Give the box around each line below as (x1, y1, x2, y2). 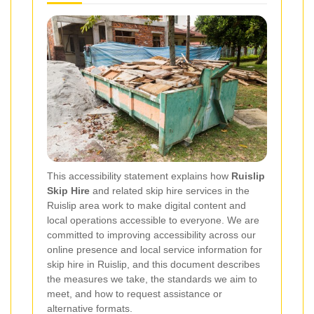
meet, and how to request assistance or (47, 288, 222, 300)
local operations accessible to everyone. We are (47, 214, 259, 226)
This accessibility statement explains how (47, 170, 231, 182)
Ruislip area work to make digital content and (47, 200, 246, 212)
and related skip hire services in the (90, 185, 250, 197)
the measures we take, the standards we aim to (47, 273, 257, 285)
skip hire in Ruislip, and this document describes (47, 259, 260, 271)
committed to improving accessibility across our (47, 229, 256, 241)
